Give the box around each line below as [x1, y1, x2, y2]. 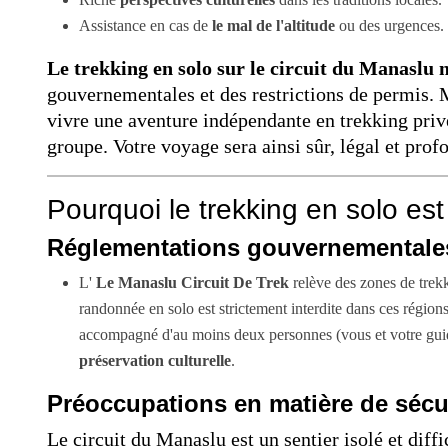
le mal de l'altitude [212, 16, 335, 34]
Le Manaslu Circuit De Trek [96, 273, 289, 291]
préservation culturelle [79, 351, 231, 369]
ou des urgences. [335, 16, 444, 34]
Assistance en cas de [79, 16, 212, 34]
